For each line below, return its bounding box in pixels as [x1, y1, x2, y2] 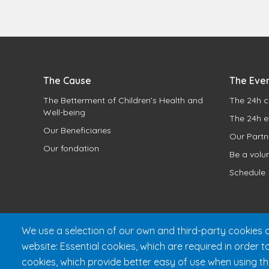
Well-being [43, 106, 85, 118]
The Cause [43, 74, 91, 86]
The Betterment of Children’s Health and [43, 94, 203, 106]
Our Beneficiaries [43, 124, 111, 136]
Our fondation [43, 142, 99, 154]
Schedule [229, 166, 265, 178]
